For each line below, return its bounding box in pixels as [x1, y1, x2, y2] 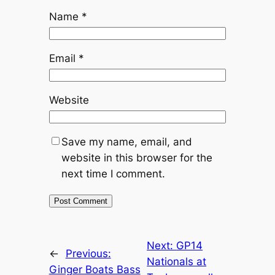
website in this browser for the [61, 152, 212, 164]
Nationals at [147, 255, 207, 268]
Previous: [65, 247, 111, 260]
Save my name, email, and [61, 136, 192, 148]
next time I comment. [61, 168, 165, 180]
